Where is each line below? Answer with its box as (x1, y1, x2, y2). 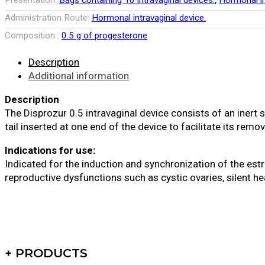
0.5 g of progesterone (62, 30, 147, 41)
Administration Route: (5, 12, 92, 24)
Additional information (28, 70, 129, 82)
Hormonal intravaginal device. (92, 12, 206, 24)
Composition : (5, 30, 62, 41)
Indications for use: (5, 144, 95, 157)
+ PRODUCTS (5, 245, 88, 261)
